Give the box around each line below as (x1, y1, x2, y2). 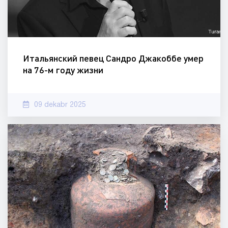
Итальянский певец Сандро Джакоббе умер (23, 52, 204, 64)
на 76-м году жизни (23, 64, 103, 76)
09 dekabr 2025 (34, 102, 86, 109)
